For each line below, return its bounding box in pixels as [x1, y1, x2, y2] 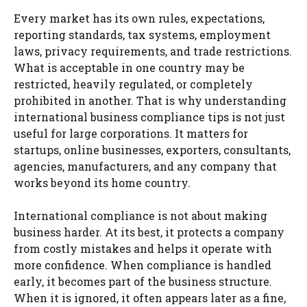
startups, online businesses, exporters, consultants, [14, 142, 291, 157]
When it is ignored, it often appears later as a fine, [14, 290, 286, 305]
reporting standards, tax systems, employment [14, 27, 271, 42]
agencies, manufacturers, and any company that [14, 158, 277, 173]
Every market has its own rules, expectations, [14, 10, 265, 25]
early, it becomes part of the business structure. [14, 273, 272, 288]
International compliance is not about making [14, 208, 267, 223]
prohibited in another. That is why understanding [14, 93, 286, 108]
